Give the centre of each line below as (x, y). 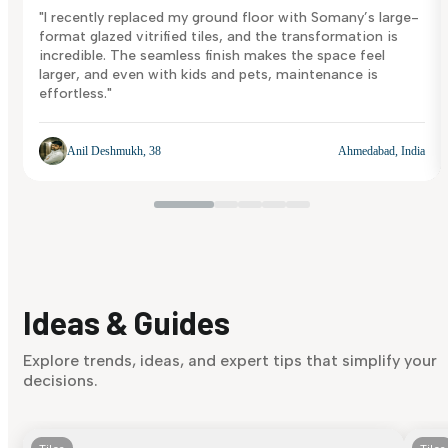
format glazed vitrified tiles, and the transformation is (218, 36)
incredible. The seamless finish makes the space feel (212, 55)
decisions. (60, 381)
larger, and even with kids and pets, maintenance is (208, 74)
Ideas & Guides (126, 322)
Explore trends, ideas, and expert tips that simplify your (230, 361)
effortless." (75, 93)
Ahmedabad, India (381, 150)
